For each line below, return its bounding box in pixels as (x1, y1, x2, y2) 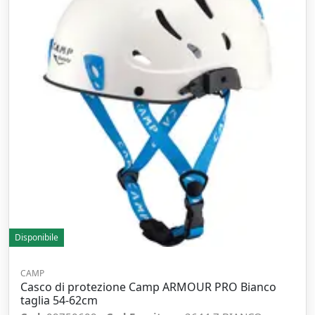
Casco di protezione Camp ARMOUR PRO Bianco (20, 279, 276, 295)
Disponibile (15, 231, 58, 243)
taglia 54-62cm (20, 292, 98, 308)
